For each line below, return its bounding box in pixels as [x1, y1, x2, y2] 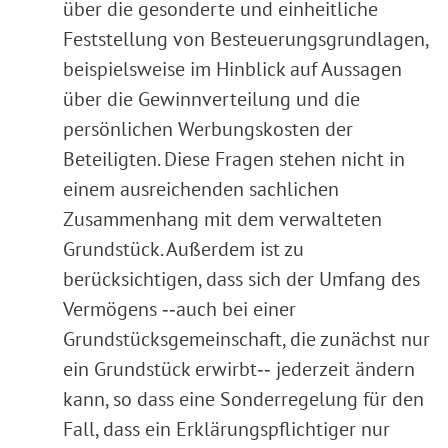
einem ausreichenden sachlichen [63, 176, 339, 203]
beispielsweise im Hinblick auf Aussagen [63, 56, 402, 83]
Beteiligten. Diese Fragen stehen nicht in [63, 146, 405, 173]
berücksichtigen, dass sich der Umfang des [63, 266, 420, 293]
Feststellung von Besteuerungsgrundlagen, [63, 26, 428, 53]
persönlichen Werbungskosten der [63, 116, 353, 143]
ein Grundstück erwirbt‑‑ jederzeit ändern [63, 356, 415, 383]
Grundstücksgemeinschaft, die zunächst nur [63, 326, 430, 353]
